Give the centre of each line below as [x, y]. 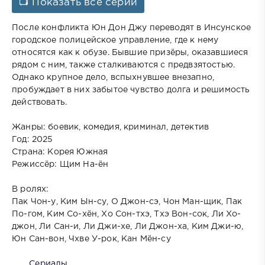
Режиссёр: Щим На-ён [62, 164]
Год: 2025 [34, 139]
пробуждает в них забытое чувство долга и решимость [131, 90]
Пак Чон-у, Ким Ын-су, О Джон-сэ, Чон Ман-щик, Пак [127, 201]
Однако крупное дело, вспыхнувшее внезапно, [113, 77]
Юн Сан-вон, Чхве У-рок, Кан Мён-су [91, 239]
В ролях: [32, 189]
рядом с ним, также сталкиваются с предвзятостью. [124, 65]
